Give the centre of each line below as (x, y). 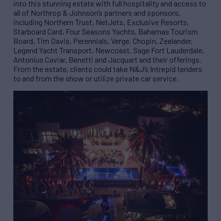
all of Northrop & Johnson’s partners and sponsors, (97, 13)
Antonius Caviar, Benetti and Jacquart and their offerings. (107, 60)
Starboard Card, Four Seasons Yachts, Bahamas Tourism (106, 32)
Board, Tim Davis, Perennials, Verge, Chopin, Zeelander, (103, 41)
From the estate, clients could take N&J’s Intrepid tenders (108, 69)
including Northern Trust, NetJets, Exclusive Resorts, (101, 22)
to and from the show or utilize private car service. (96, 78)
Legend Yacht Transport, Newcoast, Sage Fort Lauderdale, (109, 50)
